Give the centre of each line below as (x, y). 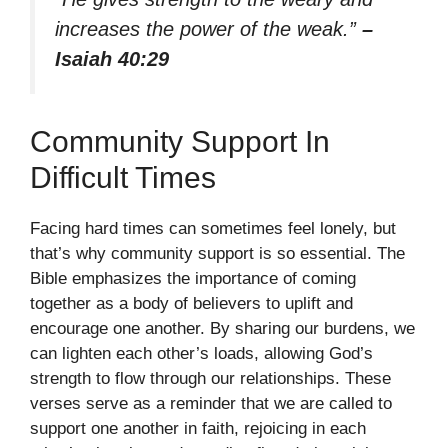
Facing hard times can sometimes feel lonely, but (213, 229)
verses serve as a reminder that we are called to (211, 404)
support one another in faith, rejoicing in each (198, 429)
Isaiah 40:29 (112, 58)
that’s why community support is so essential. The (217, 254)
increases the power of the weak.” (208, 28)
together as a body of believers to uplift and (191, 304)
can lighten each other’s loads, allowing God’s (201, 354)
